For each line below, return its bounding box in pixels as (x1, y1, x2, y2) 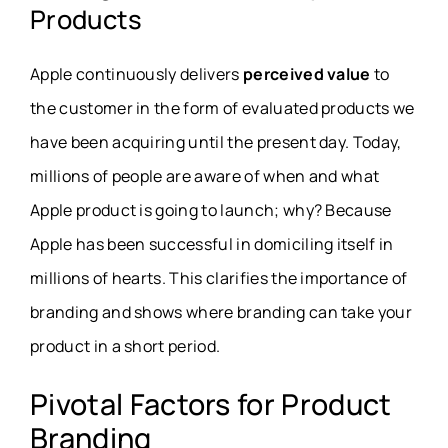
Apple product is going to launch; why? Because (30, 199, 392, 222)
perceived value (242, 63, 371, 86)
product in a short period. (30, 335, 221, 358)
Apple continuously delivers (30, 63, 243, 86)
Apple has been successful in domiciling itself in (30, 233, 394, 256)
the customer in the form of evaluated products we (30, 97, 415, 120)
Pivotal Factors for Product (30, 384, 392, 425)
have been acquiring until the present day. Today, (30, 131, 402, 154)
